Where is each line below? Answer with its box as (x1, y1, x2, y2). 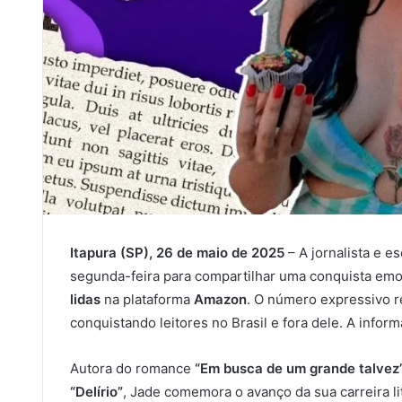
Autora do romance (70, 360, 195, 377)
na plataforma (100, 291, 194, 308)
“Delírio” (70, 383, 123, 400)
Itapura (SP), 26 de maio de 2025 (70, 244, 284, 261)
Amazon (194, 291, 247, 308)
